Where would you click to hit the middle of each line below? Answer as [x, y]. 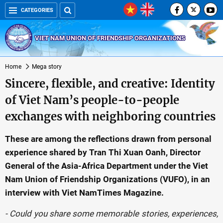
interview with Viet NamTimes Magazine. [84, 193]
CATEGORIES [37, 10]
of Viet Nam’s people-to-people [92, 100]
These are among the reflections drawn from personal [108, 139]
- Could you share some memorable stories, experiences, [111, 214]
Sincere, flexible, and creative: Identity [110, 84]
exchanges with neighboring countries [110, 116]
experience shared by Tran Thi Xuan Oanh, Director [103, 152]
